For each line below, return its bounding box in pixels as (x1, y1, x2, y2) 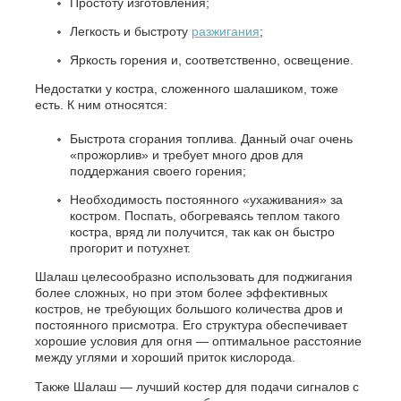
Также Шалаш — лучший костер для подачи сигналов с (34, 379, 359, 394)
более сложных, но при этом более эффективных (34, 285, 328, 300)
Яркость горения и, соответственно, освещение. (69, 52, 354, 67)
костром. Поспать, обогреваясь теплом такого (69, 208, 340, 223)
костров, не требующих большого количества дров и (34, 301, 343, 316)
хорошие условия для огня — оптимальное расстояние (34, 333, 362, 348)
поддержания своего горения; (69, 163, 246, 178)
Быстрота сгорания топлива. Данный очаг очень (69, 131, 353, 146)
